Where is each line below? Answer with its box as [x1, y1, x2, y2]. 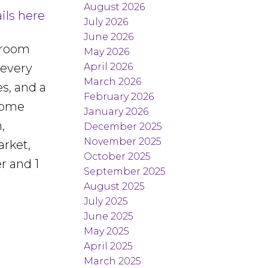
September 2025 [84, 165, 166, 177]
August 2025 [84, 180, 145, 192]
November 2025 [84, 135, 162, 147]
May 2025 [84, 225, 130, 237]
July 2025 [84, 195, 129, 207]
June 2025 [84, 210, 134, 222]
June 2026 [84, 31, 134, 42]
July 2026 [84, 16, 129, 28]
